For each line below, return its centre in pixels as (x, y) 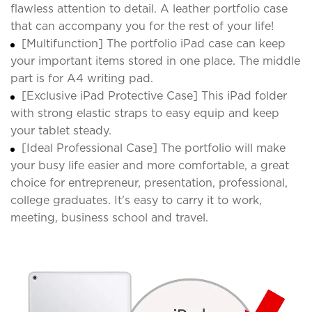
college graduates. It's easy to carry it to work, (136, 200)
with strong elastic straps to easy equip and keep (145, 113)
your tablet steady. (61, 130)
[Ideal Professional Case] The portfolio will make (154, 148)
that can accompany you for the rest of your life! (142, 26)
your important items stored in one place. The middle (155, 61)
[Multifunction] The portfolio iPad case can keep (154, 43)
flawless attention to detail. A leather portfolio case (149, 8)
